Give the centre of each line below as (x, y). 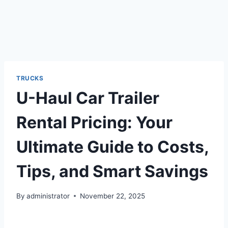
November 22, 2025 (113, 196)
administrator (48, 196)
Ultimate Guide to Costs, (112, 147)
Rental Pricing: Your (94, 122)
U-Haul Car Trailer (88, 98)
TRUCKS (30, 78)
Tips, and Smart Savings (112, 171)
